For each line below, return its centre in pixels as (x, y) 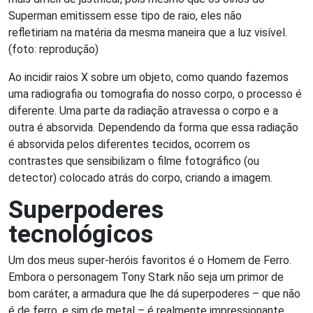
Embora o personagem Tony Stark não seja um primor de (146, 277)
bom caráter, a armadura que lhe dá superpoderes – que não (154, 293)
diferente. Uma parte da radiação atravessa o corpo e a (143, 110)
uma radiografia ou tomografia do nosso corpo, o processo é (155, 94)
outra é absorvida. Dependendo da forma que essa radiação (153, 127)
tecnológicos (81, 234)
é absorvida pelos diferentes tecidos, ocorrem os (129, 144)
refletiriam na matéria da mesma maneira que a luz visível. (148, 32)
